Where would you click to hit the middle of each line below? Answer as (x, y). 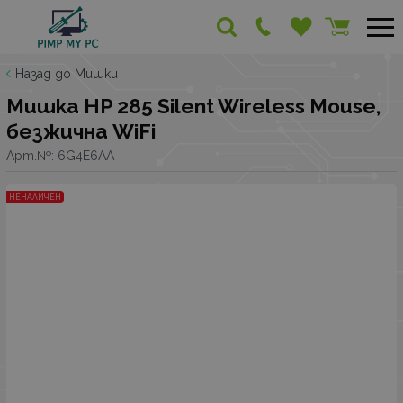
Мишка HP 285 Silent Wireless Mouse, (193, 106)
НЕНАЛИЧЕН (35, 197)
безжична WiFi (81, 131)
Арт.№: (32, 155)
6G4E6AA (86, 155)
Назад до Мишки (67, 74)
